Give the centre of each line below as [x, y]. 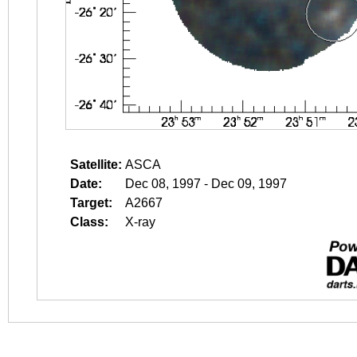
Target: [91, 203]
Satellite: [96, 165]
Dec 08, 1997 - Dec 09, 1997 [206, 184]
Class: [89, 222]
